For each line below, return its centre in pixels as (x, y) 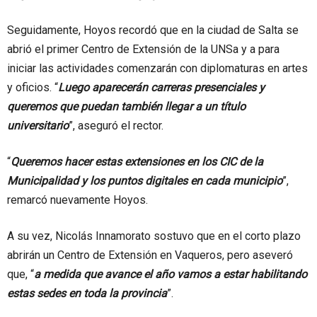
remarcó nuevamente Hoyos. (77, 200)
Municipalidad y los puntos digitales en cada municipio (145, 180)
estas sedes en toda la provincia (87, 293)
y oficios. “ (33, 87)
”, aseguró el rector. (116, 125)
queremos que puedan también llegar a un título (126, 106)
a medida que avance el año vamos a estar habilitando (171, 274)
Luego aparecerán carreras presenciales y (161, 87)
